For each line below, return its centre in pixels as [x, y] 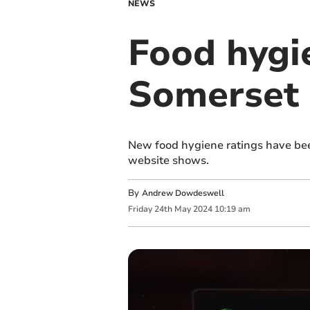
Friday [140, 209]
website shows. [168, 161]
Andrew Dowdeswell [183, 193]
